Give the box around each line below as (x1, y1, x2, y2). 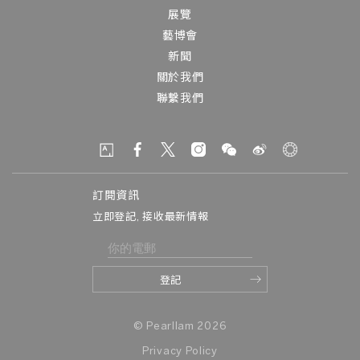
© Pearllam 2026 (133, 321, 227, 332)
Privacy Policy (142, 346, 218, 357)
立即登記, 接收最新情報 (92, 212, 209, 223)
